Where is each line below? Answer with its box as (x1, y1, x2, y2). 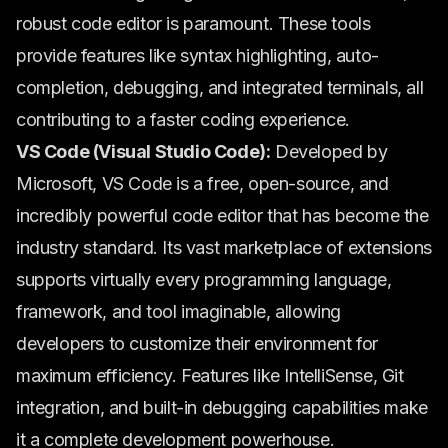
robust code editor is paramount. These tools (16, 13, 371, 34)
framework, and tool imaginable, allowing (16, 301, 342, 322)
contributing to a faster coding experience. (16, 109, 350, 130)
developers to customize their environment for (16, 333, 379, 354)
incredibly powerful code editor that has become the (16, 205, 429, 226)
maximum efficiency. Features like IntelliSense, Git (16, 365, 404, 386)
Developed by (270, 141, 388, 162)
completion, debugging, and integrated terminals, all (16, 77, 424, 98)
